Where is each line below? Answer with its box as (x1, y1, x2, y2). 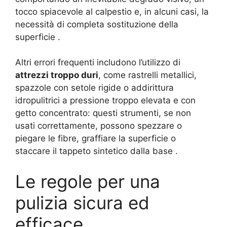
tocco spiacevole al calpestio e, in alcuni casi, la (15, 6, 209, 17)
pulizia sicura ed (15, 192, 149, 213)
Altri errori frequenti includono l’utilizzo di (15, 57, 180, 68)
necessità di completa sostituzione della (15, 19, 178, 29)
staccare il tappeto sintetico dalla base (15, 146, 173, 157)
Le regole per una (15, 170, 160, 192)
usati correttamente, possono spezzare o (15, 121, 182, 131)
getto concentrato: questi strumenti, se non (15, 108, 191, 119)
